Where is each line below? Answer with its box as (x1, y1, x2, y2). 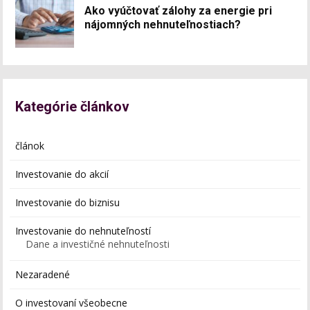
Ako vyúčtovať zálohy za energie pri (84, 3, 273, 17)
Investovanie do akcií (15, 167, 109, 181)
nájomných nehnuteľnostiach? (84, 17, 241, 31)
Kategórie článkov (15, 98, 130, 115)
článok (15, 138, 45, 152)
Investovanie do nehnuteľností (15, 224, 152, 237)
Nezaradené (15, 267, 71, 281)
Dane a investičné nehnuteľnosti (26, 237, 170, 250)
